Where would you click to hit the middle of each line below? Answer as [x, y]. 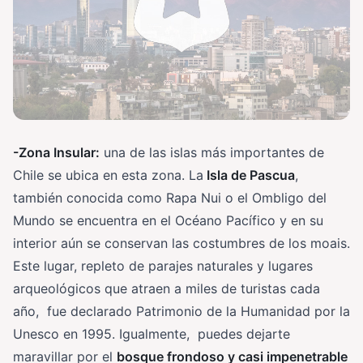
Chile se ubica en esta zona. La [108, 175]
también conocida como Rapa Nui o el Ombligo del [170, 198]
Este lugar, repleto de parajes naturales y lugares [163, 266]
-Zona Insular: [56, 153]
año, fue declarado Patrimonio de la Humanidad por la [181, 312]
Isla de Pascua [249, 175]
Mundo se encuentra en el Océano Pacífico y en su [168, 221]
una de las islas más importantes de [212, 153]
